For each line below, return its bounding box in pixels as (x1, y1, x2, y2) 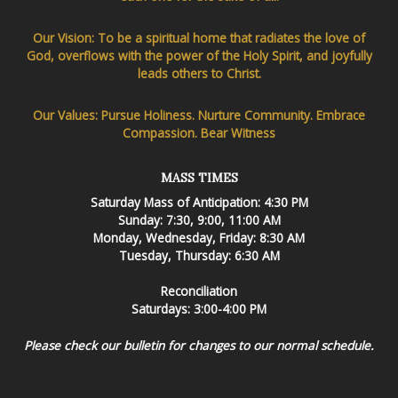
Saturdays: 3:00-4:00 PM (131, 300, 267, 318)
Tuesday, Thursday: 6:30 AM (118, 246, 280, 264)
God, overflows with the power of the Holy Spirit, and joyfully (26, 46, 372, 64)
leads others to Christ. (137, 64, 261, 82)
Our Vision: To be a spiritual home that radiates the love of (33, 28, 365, 46)
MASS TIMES (160, 169, 238, 186)
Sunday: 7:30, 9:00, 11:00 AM (117, 211, 281, 228)
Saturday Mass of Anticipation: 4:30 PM (90, 193, 308, 211)
